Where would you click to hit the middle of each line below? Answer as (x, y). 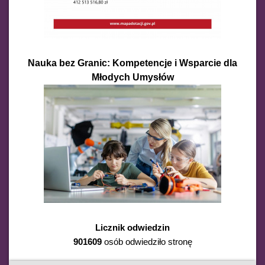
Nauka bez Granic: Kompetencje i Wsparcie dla (132, 63)
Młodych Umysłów (132, 77)
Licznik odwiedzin (132, 227)
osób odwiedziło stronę (147, 241)
